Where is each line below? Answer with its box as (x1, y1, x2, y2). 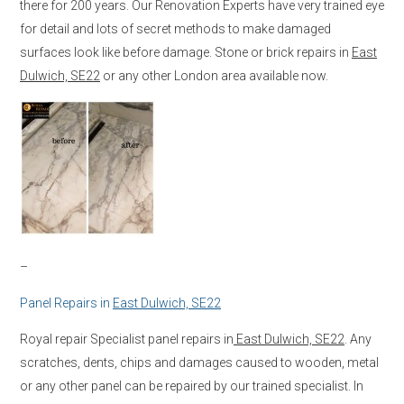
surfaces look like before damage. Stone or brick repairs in (20, 44, 352, 60)
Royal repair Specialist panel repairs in (20, 331, 234, 346)
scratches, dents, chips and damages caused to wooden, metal (20, 354, 379, 370)
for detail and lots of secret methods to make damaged (20, 21, 331, 36)
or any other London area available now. (100, 68, 328, 83)
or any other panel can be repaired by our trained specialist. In (20, 378, 363, 393)
